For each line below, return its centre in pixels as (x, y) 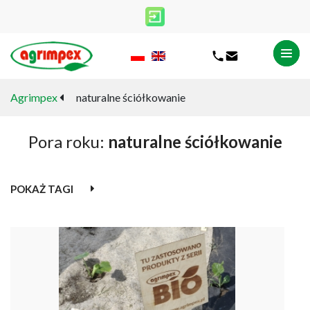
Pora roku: (68, 142)
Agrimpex (34, 97)
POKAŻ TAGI (42, 189)
